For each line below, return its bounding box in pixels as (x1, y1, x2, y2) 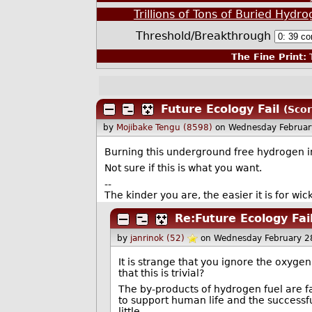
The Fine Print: (231, 52, 306, 63)
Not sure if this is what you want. (104, 162, 262, 174)
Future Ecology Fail (160, 102, 279, 116)
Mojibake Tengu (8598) (116, 123, 213, 133)
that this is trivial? (118, 267, 204, 279)
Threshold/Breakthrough (135, 29, 274, 43)
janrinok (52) (130, 233, 185, 243)
